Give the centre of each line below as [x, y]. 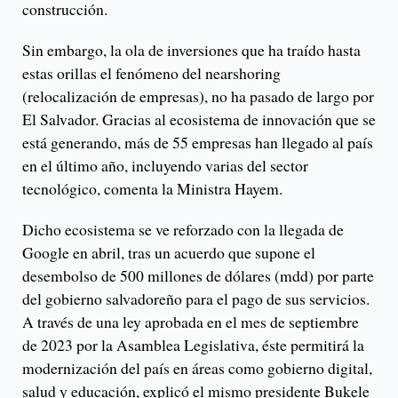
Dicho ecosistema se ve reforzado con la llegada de [183, 229]
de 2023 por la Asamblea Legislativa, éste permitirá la [193, 344]
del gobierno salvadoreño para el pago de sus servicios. [196, 298]
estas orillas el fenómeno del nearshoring [151, 72]
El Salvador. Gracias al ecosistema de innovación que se [199, 119]
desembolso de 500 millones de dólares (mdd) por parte [198, 275]
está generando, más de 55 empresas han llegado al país [198, 142]
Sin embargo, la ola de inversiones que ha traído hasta [191, 49]
